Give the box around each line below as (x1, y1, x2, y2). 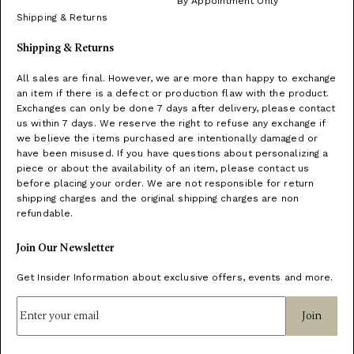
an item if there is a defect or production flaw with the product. (17, 88, 330, 99)
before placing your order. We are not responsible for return (17, 178, 314, 189)
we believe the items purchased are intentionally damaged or (17, 133, 318, 144)
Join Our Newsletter (17, 241, 115, 254)
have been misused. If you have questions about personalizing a (17, 148, 329, 159)
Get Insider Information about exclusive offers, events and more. (17, 272, 333, 283)
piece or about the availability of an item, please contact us (17, 163, 310, 174)
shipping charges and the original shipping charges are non (17, 193, 299, 204)
